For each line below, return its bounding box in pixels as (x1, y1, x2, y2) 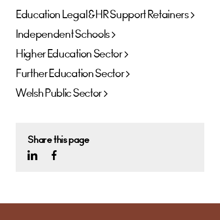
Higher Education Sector (16, 47, 122, 61)
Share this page (27, 133, 89, 146)
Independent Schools (16, 27, 110, 41)
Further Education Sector (16, 67, 124, 81)
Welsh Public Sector (16, 86, 102, 100)
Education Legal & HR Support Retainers (16, 8, 189, 22)
